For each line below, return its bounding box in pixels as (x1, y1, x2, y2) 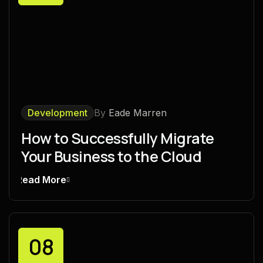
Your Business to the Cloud (21, 146, 201, 167)
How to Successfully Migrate (21, 128, 214, 149)
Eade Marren (109, 107, 167, 119)
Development (28, 107, 87, 119)
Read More (16, 174, 66, 186)
